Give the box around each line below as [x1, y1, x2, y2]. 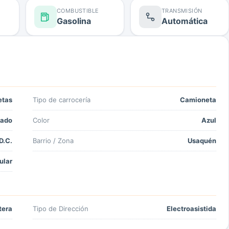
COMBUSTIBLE [57, 7, 99, 14]
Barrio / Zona [33, 136, 74, 145]
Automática [162, 15, 208, 26]
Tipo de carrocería [33, 95, 90, 104]
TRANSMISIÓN [162, 7, 202, 14]
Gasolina [57, 15, 91, 26]
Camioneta [180, 95, 216, 104]
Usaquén [188, 136, 216, 145]
